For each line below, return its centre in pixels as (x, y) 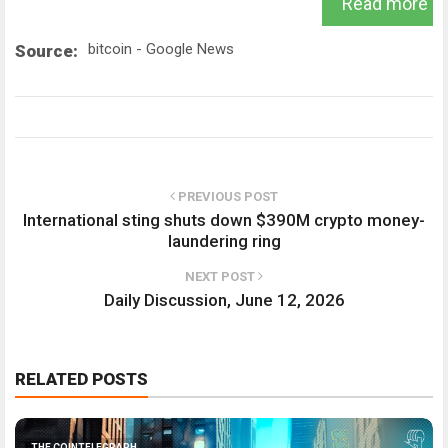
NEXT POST (221, 277)
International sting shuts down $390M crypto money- (224, 220)
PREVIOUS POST (226, 197)
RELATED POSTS (81, 379)
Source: (46, 51)
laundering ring (224, 241)
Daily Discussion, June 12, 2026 (224, 300)
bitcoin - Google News (161, 49)
